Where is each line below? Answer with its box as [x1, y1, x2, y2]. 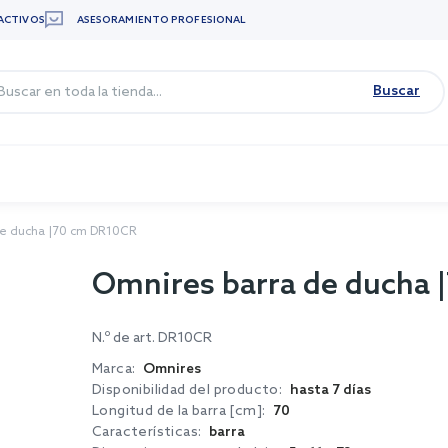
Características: [92, 423, 202, 441]
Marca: [92, 360, 136, 378]
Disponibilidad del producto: [92, 381, 283, 399]
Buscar [373, 83, 420, 100]
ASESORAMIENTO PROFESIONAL [76, 14, 247, 26]
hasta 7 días [290, 382, 372, 399]
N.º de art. [92, 330, 158, 347]
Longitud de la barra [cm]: [92, 402, 266, 420]
